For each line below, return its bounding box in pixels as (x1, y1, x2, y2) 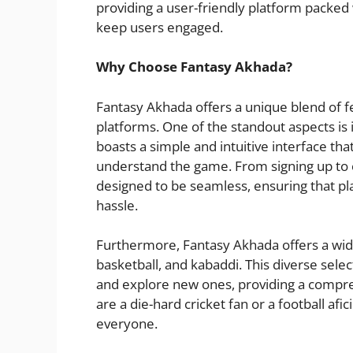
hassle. (96, 195, 138, 214)
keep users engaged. (96, 17, 223, 36)
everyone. (96, 314, 158, 333)
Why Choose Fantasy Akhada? (96, 58, 292, 76)
